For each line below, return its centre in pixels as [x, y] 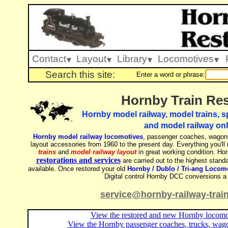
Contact [49, 59]
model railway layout [103, 152]
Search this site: [80, 75]
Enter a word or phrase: [171, 75]
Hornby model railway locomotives [88, 137]
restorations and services [78, 160]
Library [132, 59]
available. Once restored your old [78, 169]
